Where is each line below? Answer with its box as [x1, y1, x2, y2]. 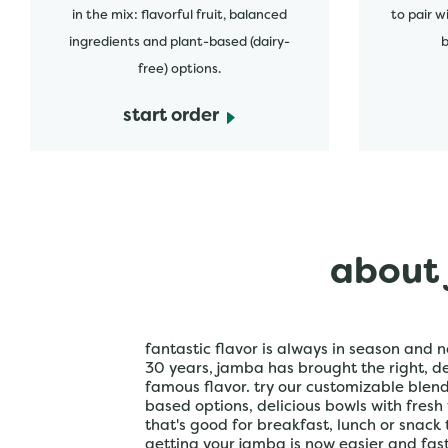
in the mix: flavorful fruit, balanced [71, 10, 287, 22]
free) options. [137, 64, 221, 76]
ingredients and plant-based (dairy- [68, 37, 290, 49]
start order [123, 108, 220, 125]
